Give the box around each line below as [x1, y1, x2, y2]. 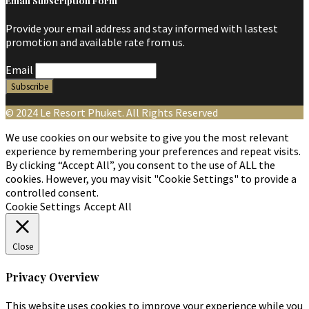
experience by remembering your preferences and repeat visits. [6, 144, 301, 159]
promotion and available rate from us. [6, 35, 185, 50]
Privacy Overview [6, 269, 99, 284]
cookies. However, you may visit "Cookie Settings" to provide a [6, 172, 297, 186]
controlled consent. [6, 186, 99, 200]
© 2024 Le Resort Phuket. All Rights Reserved [6, 106, 218, 120]
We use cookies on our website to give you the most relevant [6, 130, 289, 145]
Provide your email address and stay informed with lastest [6, 21, 278, 36]
